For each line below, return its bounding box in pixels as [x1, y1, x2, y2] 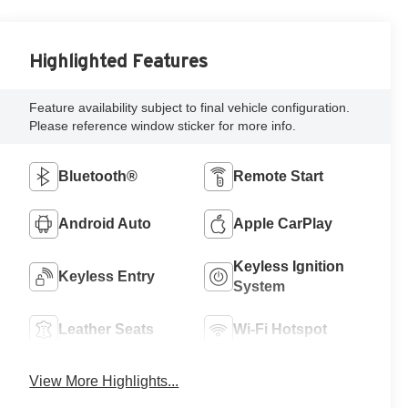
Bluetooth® [58, 168, 138, 185]
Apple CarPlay [233, 216, 333, 232]
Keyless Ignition [233, 259, 345, 275]
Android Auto [58, 216, 152, 232]
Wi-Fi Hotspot [233, 321, 328, 338]
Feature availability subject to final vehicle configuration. [29, 100, 351, 116]
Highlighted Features [29, 51, 209, 72]
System [233, 279, 286, 295]
